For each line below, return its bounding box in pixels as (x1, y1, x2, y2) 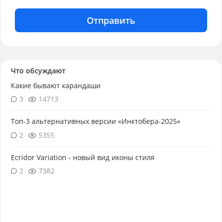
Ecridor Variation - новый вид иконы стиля (10, 152, 155, 162)
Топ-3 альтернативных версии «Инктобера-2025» (10, 116, 180, 126)
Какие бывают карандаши (10, 81, 101, 91)
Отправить (87, 14, 135, 27)
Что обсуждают (10, 66, 65, 76)
